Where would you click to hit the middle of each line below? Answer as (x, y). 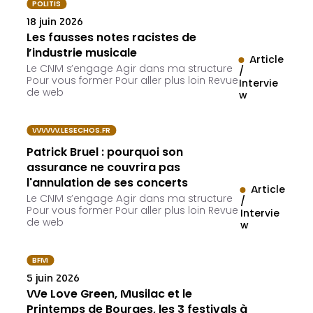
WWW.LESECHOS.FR (72, 131)
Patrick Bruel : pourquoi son (105, 153)
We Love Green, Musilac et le (110, 295)
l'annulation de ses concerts (108, 184)
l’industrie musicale (82, 54)
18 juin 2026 (55, 23)
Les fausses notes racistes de (112, 39)
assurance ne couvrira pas (104, 169)
